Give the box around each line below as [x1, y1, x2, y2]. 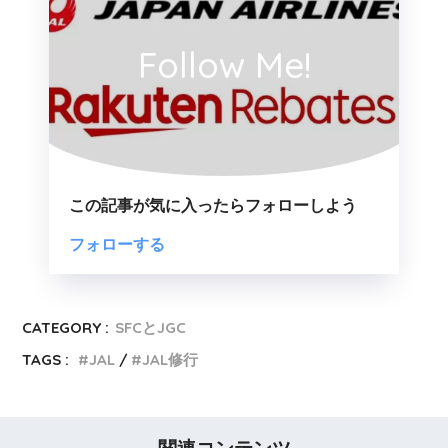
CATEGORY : [22, 318, 110, 338]
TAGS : [22, 350, 70, 370]
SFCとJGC [115, 318, 187, 338]
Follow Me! [137, 43, 311, 88]
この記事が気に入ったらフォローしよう [69, 197, 357, 215]
